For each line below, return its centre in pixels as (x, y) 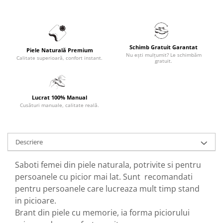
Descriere (29, 142)
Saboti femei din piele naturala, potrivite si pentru (108, 165)
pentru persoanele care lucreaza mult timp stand (107, 189)
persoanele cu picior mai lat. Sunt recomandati (104, 177)
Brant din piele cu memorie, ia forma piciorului (102, 213)
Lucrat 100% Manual (59, 98)
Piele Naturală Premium (59, 50)
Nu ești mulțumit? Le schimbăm (164, 55)
